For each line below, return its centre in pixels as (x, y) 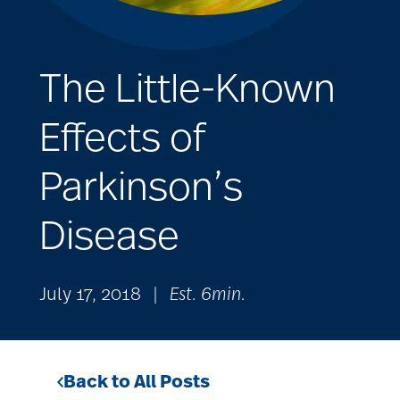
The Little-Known (187, 89)
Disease (109, 237)
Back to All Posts (137, 383)
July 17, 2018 (90, 295)
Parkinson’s (141, 187)
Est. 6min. (208, 295)
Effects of (122, 138)
